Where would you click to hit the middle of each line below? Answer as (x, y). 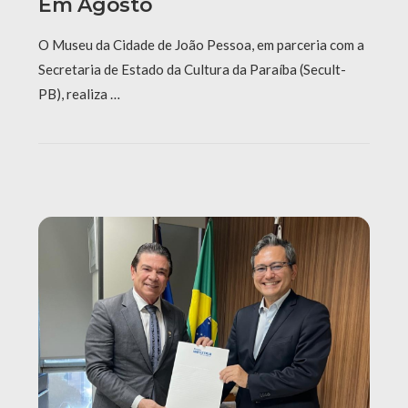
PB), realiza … (79, 94)
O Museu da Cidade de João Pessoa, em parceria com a (201, 45)
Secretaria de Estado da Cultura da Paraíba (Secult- (192, 70)
